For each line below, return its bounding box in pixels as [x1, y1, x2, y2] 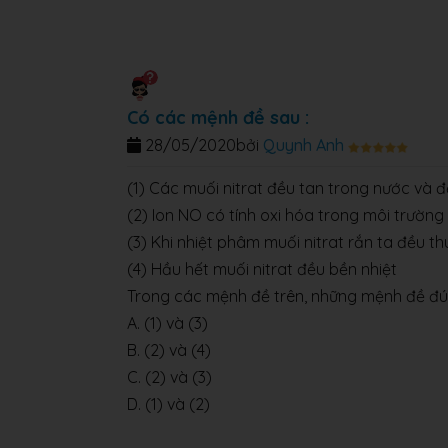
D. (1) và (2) [127, 394, 210, 415]
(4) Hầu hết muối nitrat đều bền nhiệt [127, 259, 397, 280]
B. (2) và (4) [127, 340, 211, 361]
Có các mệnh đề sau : [127, 106, 309, 130]
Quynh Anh [263, 135, 344, 156]
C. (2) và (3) [127, 367, 212, 388]
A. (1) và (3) [127, 313, 208, 334]
